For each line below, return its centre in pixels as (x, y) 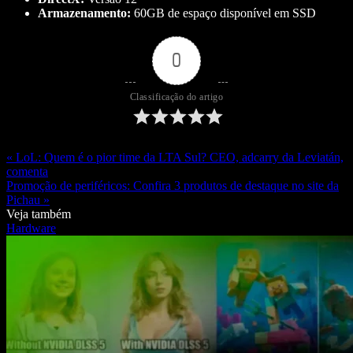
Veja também (39, 214)
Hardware (31, 229)
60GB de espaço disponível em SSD (223, 13)
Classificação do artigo (176, 97)
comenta (27, 172)
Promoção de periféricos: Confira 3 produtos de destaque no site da (173, 186)
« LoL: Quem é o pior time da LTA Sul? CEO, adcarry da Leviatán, (175, 158)
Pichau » (28, 200)
